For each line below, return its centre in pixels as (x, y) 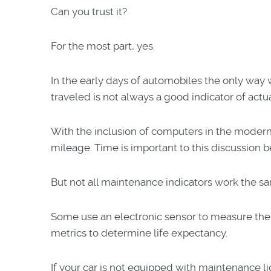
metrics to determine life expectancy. (139, 233)
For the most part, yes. (103, 46)
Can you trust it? (89, 11)
